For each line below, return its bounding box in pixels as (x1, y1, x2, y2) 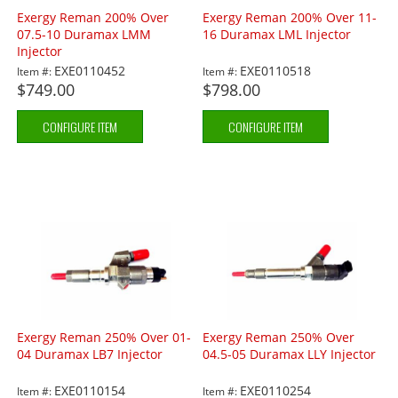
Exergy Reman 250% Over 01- (17, 329, 192, 346)
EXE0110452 (54, 62, 126, 80)
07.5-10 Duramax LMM (17, 26, 152, 44)
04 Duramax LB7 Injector (17, 346, 163, 363)
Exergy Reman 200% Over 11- (203, 9, 378, 27)
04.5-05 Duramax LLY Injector (203, 346, 377, 363)
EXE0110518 (240, 62, 312, 80)
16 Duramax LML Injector (203, 26, 352, 44)
